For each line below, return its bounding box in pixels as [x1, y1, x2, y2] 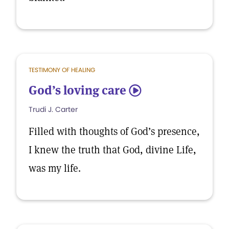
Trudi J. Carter [29, 104, 78, 114]
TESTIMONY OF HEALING [29, 65, 95, 74]
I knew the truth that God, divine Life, [29, 143, 196, 156]
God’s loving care [29, 82, 126, 98]
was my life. [29, 162, 83, 175]
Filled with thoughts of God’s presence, [29, 125, 200, 138]
